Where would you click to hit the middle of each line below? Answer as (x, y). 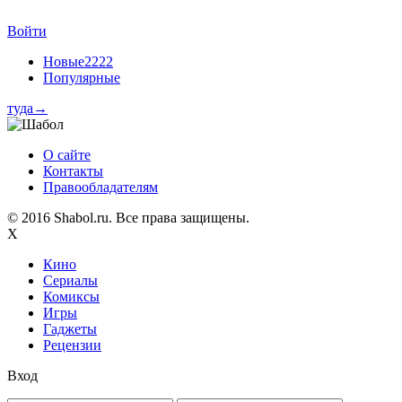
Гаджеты (70, 329)
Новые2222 (78, 61)
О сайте (67, 155)
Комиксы (71, 297)
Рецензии (72, 345)
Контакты (73, 171)
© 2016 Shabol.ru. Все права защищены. (128, 218)
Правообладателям (100, 187)
